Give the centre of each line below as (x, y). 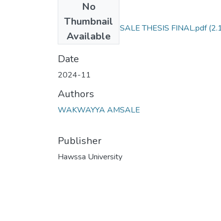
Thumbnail (89, 21)
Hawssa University (90, 157)
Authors (76, 94)
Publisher (80, 141)
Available (89, 36)
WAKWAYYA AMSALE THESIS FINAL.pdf (133, 28)
